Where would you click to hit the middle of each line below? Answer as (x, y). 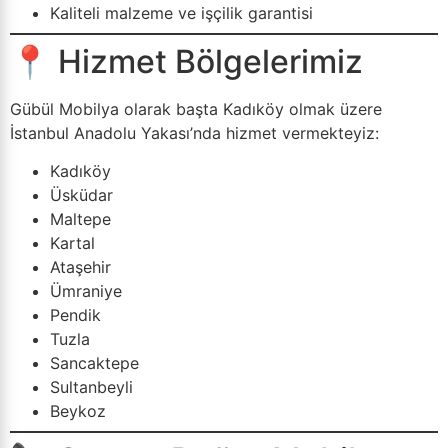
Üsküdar (81, 195)
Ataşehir (80, 267)
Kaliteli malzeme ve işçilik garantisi (181, 13)
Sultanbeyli (91, 387)
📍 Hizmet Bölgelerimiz (186, 62)
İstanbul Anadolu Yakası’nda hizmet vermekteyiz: (194, 133)
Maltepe (80, 219)
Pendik (75, 315)
